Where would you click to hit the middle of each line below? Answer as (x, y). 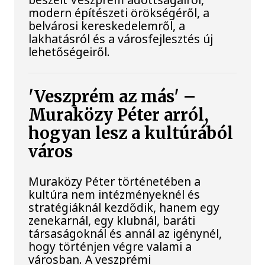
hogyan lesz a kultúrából (131, 134)
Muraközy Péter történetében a (115, 182)
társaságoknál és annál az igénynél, (125, 234)
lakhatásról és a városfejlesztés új (121, 39)
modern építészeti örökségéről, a (119, 13)
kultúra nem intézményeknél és (114, 195)
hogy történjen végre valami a (110, 247)
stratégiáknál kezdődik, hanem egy (124, 208)
